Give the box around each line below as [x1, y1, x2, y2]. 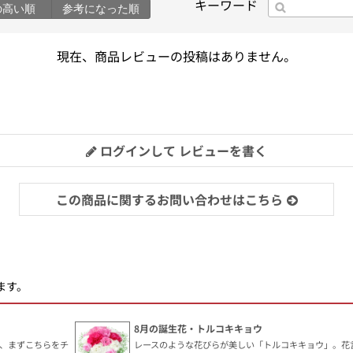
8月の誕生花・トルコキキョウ [134, 321, 262, 336]
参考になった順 [62, 2, 139, 15]
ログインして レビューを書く [97, 140, 267, 160]
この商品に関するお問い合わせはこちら [55, 189, 283, 209]
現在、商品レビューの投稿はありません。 [57, 46, 296, 65]
